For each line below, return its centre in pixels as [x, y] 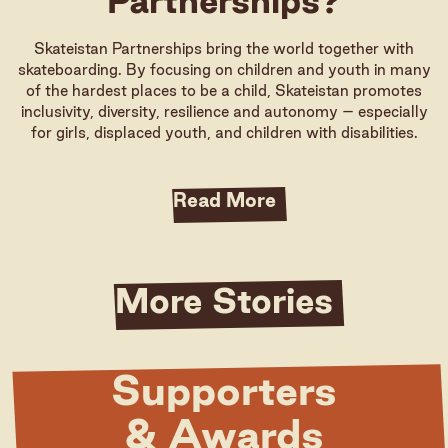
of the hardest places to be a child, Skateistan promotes [224, 90]
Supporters [224, 390]
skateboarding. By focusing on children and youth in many [224, 69]
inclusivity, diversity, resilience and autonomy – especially [224, 111]
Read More [224, 200]
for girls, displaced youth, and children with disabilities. [224, 132]
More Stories [224, 300]
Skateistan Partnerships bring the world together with [224, 48]
